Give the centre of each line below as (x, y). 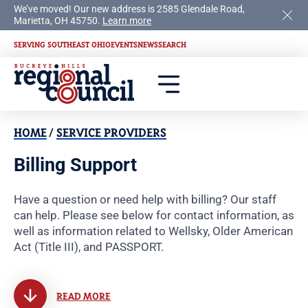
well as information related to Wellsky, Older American (153, 231)
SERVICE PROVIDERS (111, 133)
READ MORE (84, 296)
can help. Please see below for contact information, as (154, 216)
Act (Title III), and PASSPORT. (89, 247)
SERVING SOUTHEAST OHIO (62, 44)
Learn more (127, 21)
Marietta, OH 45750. (58, 21)
